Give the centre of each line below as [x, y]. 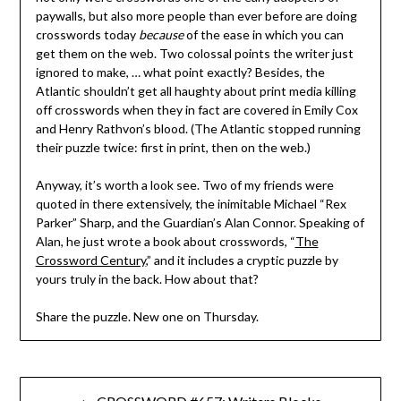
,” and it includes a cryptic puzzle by [242, 260]
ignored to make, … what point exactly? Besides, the [180, 73]
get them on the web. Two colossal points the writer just [194, 54]
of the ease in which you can [263, 35]
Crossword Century [90, 260]
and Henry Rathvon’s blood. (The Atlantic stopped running [198, 129]
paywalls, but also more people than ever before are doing [196, 16]
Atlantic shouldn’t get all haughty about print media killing [196, 91]
